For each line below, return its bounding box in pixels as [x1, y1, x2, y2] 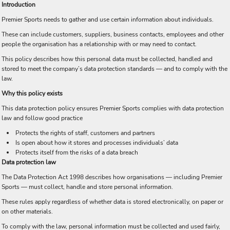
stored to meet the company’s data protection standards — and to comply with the [2, 65, 227, 73]
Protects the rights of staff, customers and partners [15, 129, 155, 137]
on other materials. [2, 207, 53, 216]
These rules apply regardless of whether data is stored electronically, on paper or [2, 198, 223, 206]
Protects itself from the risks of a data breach [15, 148, 138, 157]
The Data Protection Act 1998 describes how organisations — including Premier [2, 173, 222, 181]
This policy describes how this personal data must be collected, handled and [2, 55, 213, 63]
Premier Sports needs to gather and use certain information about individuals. [2, 15, 214, 24]
